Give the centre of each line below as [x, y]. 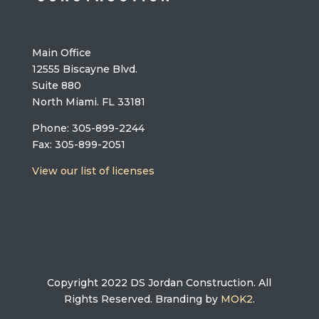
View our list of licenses [93, 171]
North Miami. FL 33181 [88, 102]
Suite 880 [56, 86]
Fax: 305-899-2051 [78, 145]
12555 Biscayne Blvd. [84, 69]
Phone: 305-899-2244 [88, 129]
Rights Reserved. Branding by [142, 299]
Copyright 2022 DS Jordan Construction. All [159, 283]
